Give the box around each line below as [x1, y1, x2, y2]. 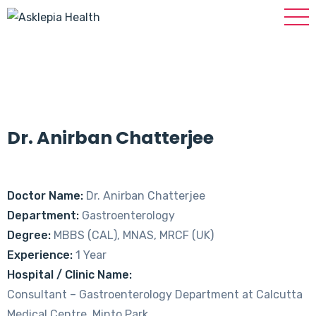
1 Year [73, 248, 107, 262]
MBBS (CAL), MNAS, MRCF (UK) [51, 228, 214, 242]
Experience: [7, 248, 73, 262]
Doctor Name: [7, 188, 83, 202]
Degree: [7, 228, 51, 242]
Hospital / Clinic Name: [7, 267, 132, 281]
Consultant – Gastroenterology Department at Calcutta [7, 287, 303, 301]
